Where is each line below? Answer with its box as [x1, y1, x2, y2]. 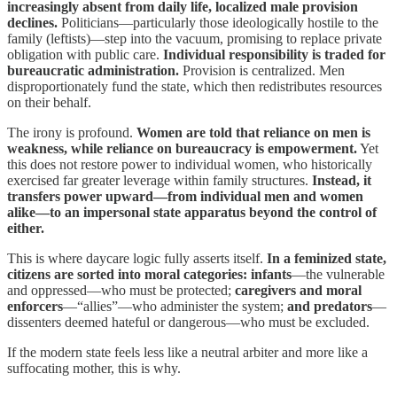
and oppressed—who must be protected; [7, 282, 235, 298]
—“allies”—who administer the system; [63, 298, 287, 314]
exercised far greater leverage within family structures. [7, 172, 312, 188]
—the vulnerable [292, 266, 385, 282]
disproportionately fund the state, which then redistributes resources [7, 78, 382, 94]
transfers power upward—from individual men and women [7, 188, 363, 204]
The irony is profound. [7, 124, 136, 140]
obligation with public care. [7, 46, 163, 62]
